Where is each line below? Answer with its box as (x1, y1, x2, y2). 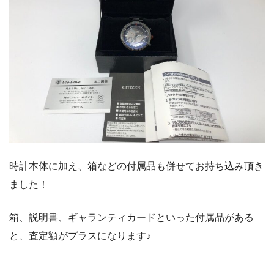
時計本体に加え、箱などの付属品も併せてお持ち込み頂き (9, 160, 264, 171)
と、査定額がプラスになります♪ (9, 230, 151, 241)
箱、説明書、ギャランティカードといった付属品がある (9, 212, 254, 223)
